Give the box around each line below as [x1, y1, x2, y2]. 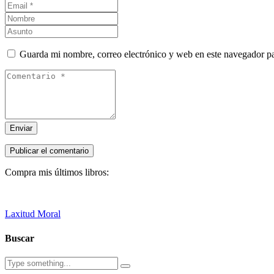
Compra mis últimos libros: [5, 167, 109, 178]
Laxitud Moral [5, 209, 61, 220]
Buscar [5, 232, 34, 243]
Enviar [10, 124, 32, 133]
